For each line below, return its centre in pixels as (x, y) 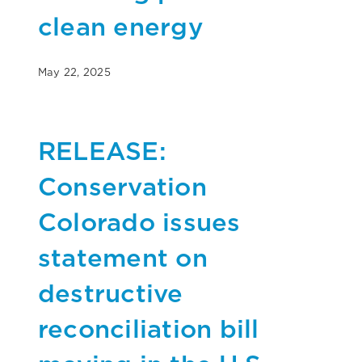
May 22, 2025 (74, 72)
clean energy (120, 26)
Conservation (122, 186)
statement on (123, 257)
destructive (111, 293)
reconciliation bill (149, 328)
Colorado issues (139, 221)
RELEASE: (102, 150)
